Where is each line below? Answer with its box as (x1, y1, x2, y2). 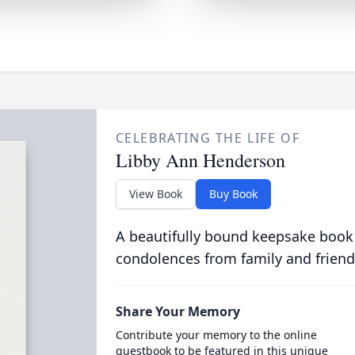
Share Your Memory (115, 303, 240, 320)
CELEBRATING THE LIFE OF (115, 129, 300, 147)
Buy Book (208, 186, 258, 201)
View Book (128, 186, 182, 201)
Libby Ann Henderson (115, 147, 285, 173)
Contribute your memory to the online (115, 327, 317, 342)
